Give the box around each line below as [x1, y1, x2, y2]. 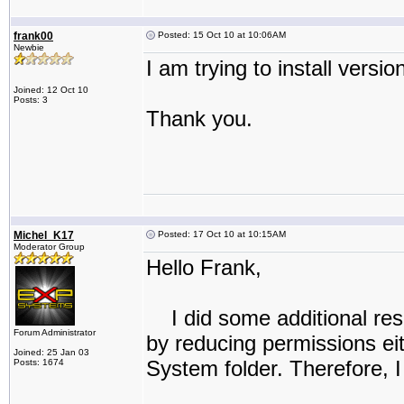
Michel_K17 [14, 229, 74, 242]
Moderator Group [14, 242, 85, 252]
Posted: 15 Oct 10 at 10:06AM [155, 30, 286, 40]
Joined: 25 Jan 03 [14, 347, 89, 357]
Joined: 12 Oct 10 [14, 85, 88, 95]
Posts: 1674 [14, 357, 64, 367]
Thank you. [146, 106, 252, 131]
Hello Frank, [146, 255, 262, 280]
